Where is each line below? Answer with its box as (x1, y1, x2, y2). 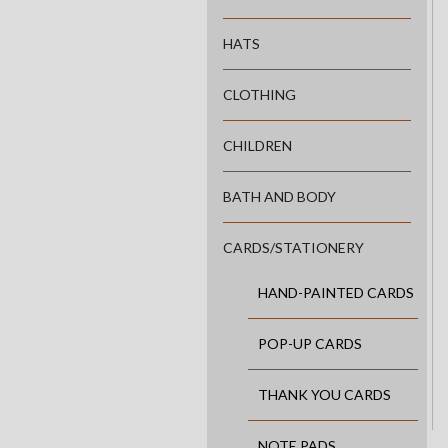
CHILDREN (223, 137, 292, 155)
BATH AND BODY (223, 188, 336, 206)
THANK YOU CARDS (258, 386, 391, 404)
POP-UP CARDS (258, 335, 362, 353)
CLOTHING (223, 86, 296, 104)
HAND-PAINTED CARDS (258, 284, 414, 302)
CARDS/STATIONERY (223, 239, 364, 257)
